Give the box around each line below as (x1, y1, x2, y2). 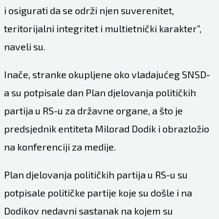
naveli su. (3, 40, 45, 52)
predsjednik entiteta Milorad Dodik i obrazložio (3, 122, 209, 134)
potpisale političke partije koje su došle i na (3, 186, 192, 198)
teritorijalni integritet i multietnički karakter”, (3, 22, 201, 34)
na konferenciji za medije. (3, 140, 116, 153)
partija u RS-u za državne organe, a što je (3, 104, 183, 116)
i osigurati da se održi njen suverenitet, (3, 4, 174, 16)
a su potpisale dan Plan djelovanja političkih (3, 86, 196, 98)
